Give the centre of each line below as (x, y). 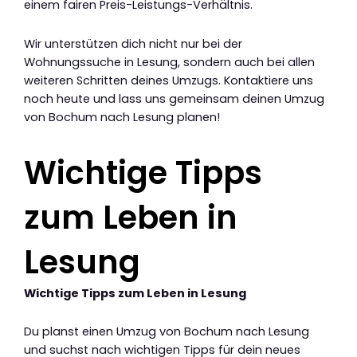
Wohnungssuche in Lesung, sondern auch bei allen (169, 62)
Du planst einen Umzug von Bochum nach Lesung (167, 332)
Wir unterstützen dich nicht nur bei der (133, 43)
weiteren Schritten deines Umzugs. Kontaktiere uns (169, 80)
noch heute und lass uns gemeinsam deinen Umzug (174, 98)
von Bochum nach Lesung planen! (122, 117)
